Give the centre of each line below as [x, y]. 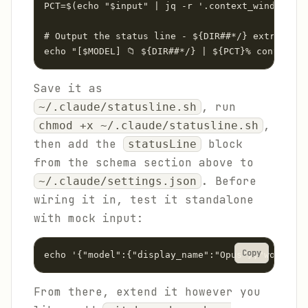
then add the [78, 144]
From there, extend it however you [147, 292]
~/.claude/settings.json [118, 181]
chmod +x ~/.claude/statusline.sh [148, 125]
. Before [229, 181]
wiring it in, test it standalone [144, 200]
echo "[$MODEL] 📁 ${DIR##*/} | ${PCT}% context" [172, 51]
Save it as [68, 88]
